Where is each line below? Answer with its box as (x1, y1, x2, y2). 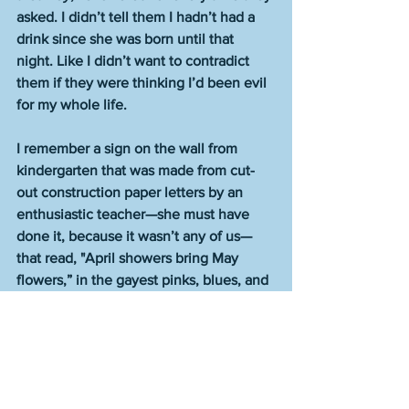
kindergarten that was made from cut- (16, 163, 255, 178)
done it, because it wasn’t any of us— (16, 228, 252, 244)
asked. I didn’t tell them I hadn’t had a (16, 9, 258, 25)
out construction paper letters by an (16, 184, 246, 200)
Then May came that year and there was (16, 360, 274, 375)
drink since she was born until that (16, 31, 237, 47)
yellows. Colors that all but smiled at (16, 294, 249, 309)
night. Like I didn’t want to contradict (16, 53, 253, 68)
